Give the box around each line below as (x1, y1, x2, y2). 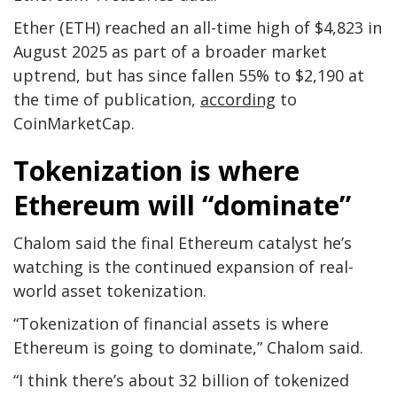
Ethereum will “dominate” (13, 186, 351, 223)
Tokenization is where (13, 152, 300, 189)
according (200, 88, 276, 110)
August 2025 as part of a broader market (13, 40, 327, 62)
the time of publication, (13, 88, 200, 110)
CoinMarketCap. (13, 112, 139, 134)
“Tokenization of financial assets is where (13, 312, 329, 334)
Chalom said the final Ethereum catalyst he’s (13, 231, 352, 253)
